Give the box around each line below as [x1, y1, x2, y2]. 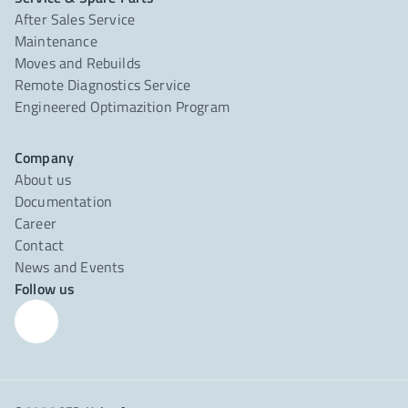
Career [15, 212, 56, 234]
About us [15, 168, 72, 190]
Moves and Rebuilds [15, 52, 140, 74]
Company [15, 147, 75, 168]
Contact [15, 234, 65, 256]
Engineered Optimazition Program [15, 96, 229, 117]
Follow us [15, 278, 76, 300]
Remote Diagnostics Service [15, 74, 191, 96]
